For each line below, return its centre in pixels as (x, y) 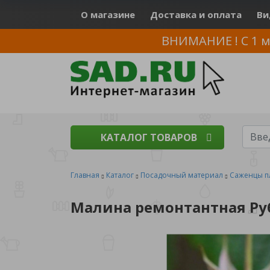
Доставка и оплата (196, 14)
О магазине (108, 14)
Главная (85, 175)
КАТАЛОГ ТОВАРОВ (149, 137)
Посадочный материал (182, 175)
